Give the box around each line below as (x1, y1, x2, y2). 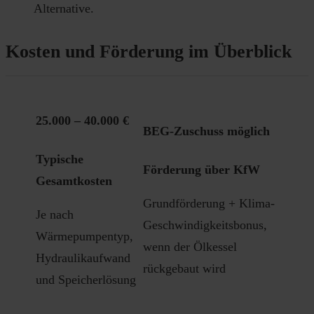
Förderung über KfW (143, 162, 260, 177)
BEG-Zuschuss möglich (143, 124, 270, 139)
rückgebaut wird (143, 261, 226, 276)
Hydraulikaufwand (36, 251, 130, 266)
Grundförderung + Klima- (143, 196, 275, 211)
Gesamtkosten (36, 173, 112, 188)
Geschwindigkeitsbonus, (143, 218, 267, 233)
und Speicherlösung (36, 273, 136, 287)
